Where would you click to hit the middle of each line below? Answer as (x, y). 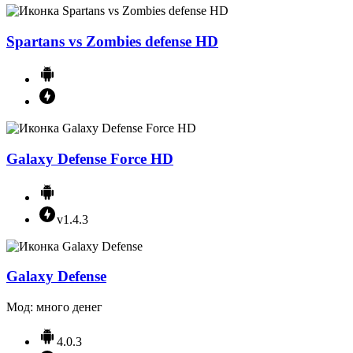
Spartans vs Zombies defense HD (112, 41)
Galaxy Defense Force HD (90, 158)
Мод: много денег (54, 307)
